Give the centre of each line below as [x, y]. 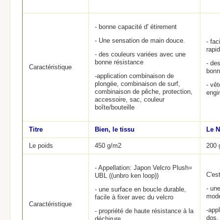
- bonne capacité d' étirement [136, 27]
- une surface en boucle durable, [140, 189]
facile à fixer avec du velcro [134, 197]
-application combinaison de [134, 76]
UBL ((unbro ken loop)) [127, 176]
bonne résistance [119, 62]
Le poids [41, 146]
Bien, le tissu [115, 129]
